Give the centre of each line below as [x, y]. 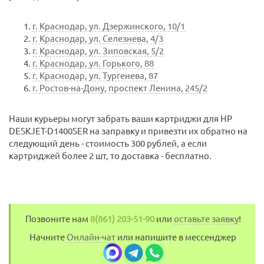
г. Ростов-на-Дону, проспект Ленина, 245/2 [120, 88]
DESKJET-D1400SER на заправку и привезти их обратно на [128, 131]
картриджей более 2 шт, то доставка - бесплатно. [110, 156]
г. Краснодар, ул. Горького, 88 [93, 64]
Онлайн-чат [91, 237]
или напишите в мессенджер [176, 237]
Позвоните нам [57, 219]
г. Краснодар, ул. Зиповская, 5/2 [98, 51]
